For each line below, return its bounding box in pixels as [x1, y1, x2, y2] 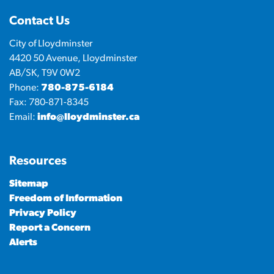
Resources [9, 155, 67, 168]
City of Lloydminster [9, 39, 92, 49]
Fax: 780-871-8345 [9, 98, 89, 108]
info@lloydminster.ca [37, 113, 139, 122]
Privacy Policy [9, 209, 76, 218]
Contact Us [9, 15, 70, 28]
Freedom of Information [9, 194, 122, 204]
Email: [9, 113, 37, 122]
